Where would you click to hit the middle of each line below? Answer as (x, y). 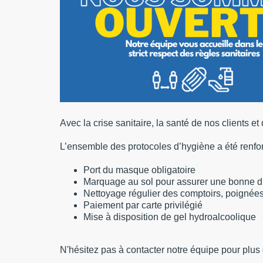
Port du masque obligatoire (139, 170)
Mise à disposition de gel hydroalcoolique (170, 217)
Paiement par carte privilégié (143, 205)
